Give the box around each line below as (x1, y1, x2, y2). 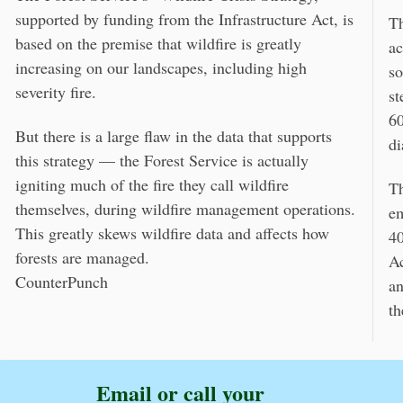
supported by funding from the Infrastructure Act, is (15, 8, 354, 31)
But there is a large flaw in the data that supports (15, 125, 332, 148)
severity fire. (15, 81, 96, 103)
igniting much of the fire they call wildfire (15, 174, 289, 196)
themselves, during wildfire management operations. (15, 198, 355, 220)
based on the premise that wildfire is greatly (15, 32, 301, 55)
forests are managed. (15, 246, 149, 269)
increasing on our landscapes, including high (15, 57, 307, 79)
